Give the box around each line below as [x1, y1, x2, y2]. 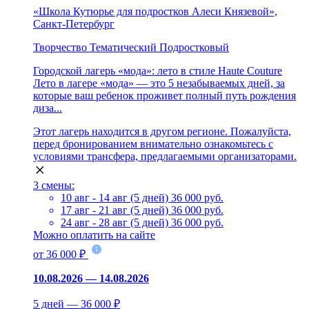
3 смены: [33, 179, 74, 191]
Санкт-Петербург [33, 17, 114, 30]
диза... [33, 101, 62, 114]
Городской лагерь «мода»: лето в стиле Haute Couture [33, 64, 282, 77]
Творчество [33, 41, 87, 53]
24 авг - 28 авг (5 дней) [61, 216, 171, 228]
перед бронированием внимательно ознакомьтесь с [33, 137, 273, 150]
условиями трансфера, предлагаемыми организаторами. [33, 150, 297, 162]
